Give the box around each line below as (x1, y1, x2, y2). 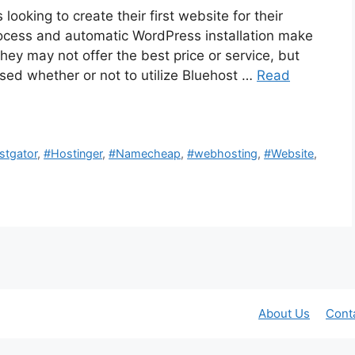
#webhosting (187, 147, 258, 161)
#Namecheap (109, 147, 181, 161)
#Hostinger (44, 147, 103, 161)
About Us (258, 306, 310, 321)
